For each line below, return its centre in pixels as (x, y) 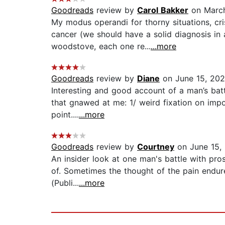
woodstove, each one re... (101, 46)
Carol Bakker (163, 10)
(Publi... (65, 183)
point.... (65, 115)
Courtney (156, 147)
